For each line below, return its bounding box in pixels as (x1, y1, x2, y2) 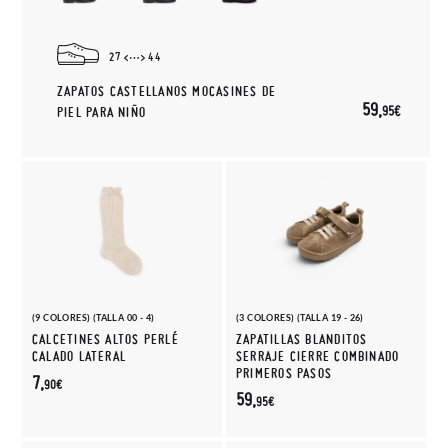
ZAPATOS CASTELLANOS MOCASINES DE (57, 83, 277, 100)
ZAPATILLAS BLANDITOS (236, 331, 368, 348)
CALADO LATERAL (32, 348, 127, 365)
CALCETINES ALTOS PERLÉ (32, 331, 179, 348)
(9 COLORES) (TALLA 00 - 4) (32, 312, 155, 323)
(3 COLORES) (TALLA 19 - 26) (236, 312, 364, 323)
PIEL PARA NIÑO (57, 104, 147, 121)
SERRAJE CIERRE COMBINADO (236, 348, 400, 365)
